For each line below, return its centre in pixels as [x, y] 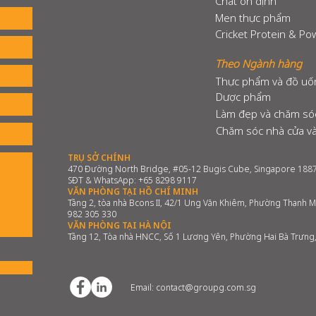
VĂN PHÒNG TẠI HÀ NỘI [120, 225]
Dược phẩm [243, 96]
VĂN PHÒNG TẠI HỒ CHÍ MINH [133, 192]
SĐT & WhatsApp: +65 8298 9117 [132, 180]
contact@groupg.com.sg [206, 287]
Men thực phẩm [253, 17]
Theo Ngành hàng [259, 63]
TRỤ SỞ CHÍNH [99, 158]
